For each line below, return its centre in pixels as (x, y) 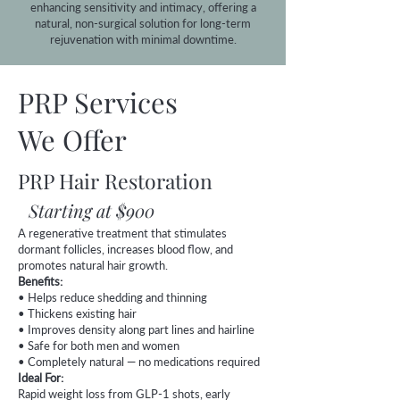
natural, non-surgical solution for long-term (143, 23)
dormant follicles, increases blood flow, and (125, 249)
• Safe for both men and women (99, 346)
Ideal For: (41, 378)
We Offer (72, 139)
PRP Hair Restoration (118, 181)
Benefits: (40, 281)
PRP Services (98, 102)
